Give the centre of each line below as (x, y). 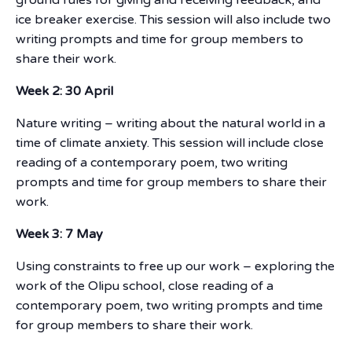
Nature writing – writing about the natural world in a (170, 123)
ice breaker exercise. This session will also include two (173, 19)
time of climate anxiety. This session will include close (170, 143)
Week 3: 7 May (59, 234)
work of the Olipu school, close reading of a (145, 286)
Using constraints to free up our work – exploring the (175, 266)
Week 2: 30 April (64, 91)
